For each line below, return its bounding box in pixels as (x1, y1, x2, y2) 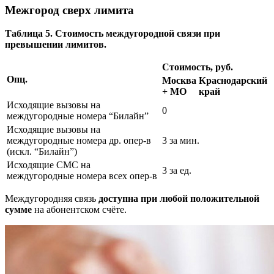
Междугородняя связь (5, 193, 98, 204)
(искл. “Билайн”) (7, 146, 77, 157)
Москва (162, 75, 196, 86)
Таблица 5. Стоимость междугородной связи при (5, 28, 220, 39)
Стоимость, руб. (162, 62, 233, 73)
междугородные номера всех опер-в (7, 171, 157, 182)
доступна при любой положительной (98, 193, 259, 204)
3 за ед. (162, 165, 191, 176)
